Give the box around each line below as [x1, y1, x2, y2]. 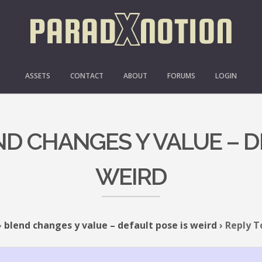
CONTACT [70, 71, 104, 81]
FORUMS [167, 71, 195, 81]
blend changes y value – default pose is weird [4, 219, 217, 232]
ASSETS [25, 71, 50, 81]
